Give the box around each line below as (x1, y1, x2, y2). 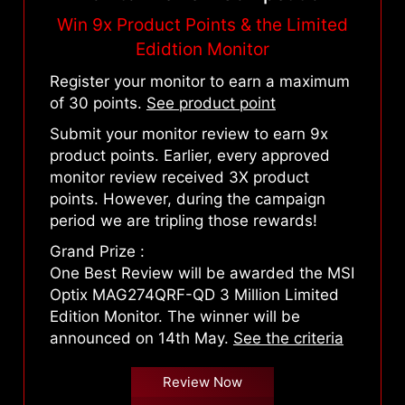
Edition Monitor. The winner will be (49, 307, 300, 326)
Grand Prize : (49, 242, 145, 261)
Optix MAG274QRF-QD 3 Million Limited (49, 286, 339, 305)
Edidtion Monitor (136, 39, 269, 61)
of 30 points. (49, 94, 146, 113)
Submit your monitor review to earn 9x (49, 125, 328, 144)
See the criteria (232, 329, 344, 348)
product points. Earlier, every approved (49, 146, 330, 165)
